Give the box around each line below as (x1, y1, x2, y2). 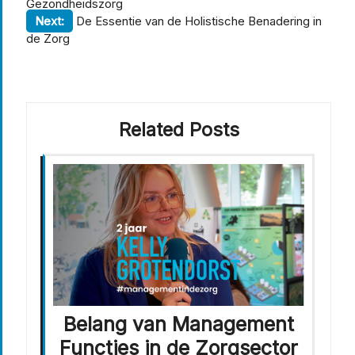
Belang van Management (63, 311, 294, 336)
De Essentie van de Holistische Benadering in (76, 13, 322, 29)
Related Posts (118, 118, 239, 142)
